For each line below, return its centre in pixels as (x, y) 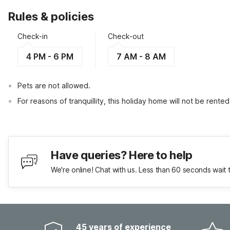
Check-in (33, 36)
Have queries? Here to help (122, 155)
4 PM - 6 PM (50, 56)
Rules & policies (51, 16)
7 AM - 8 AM (141, 56)
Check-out (126, 36)
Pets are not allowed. (54, 85)
